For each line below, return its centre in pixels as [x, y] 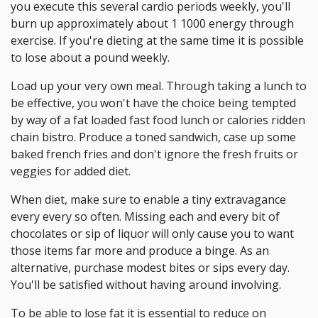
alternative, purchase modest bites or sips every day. [150, 268]
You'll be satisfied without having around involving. [146, 285]
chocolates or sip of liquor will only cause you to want [152, 234]
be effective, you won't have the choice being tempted [153, 103]
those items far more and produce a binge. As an [140, 251]
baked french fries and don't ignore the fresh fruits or [154, 154]
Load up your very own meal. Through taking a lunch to [159, 86]
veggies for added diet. [71, 171]
